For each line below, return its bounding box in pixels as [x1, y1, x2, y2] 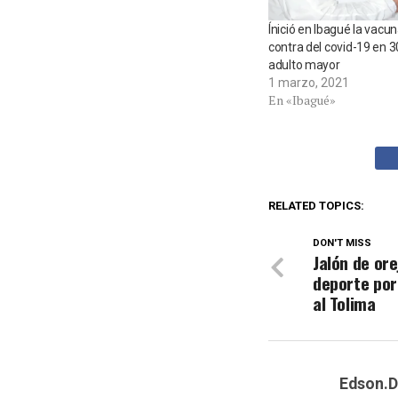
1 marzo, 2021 [268, 76, 349, 91]
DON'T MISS [313, 237, 371, 250]
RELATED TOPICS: [268, 199, 364, 213]
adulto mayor [268, 58, 340, 73]
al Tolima [313, 291, 376, 317]
